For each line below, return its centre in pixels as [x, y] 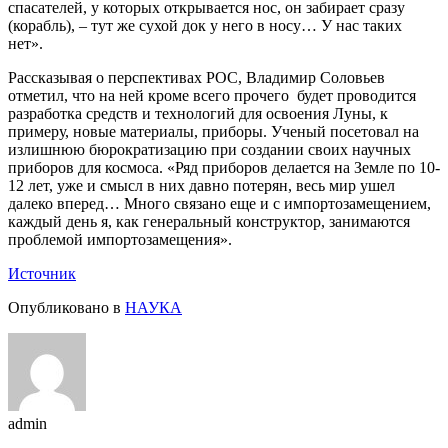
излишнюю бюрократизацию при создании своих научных [209, 149]
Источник [42, 273]
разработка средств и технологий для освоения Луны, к [198, 113]
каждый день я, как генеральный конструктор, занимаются [209, 221]
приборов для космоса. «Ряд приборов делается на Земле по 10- [224, 167]
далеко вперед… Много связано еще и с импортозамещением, [219, 203]
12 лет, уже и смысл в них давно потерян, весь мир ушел [201, 185]
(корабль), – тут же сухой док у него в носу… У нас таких [205, 25]
